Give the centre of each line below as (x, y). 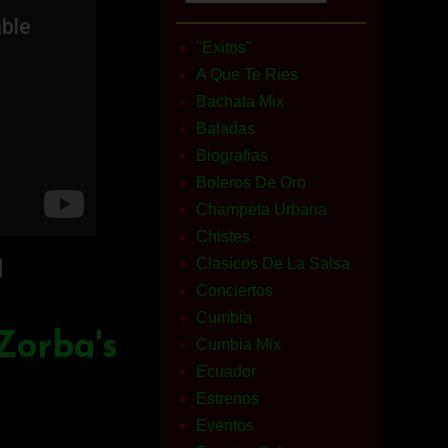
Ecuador (226, 371)
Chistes (223, 236)
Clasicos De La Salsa (273, 263)
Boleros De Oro (251, 182)
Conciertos (234, 290)
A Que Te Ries (247, 74)
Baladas (225, 128)
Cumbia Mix (238, 344)
